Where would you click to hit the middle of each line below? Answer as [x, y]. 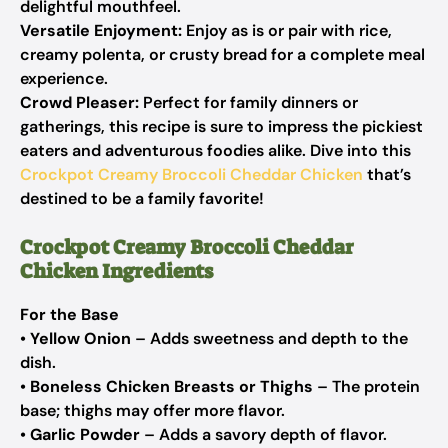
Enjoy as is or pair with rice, [287, 30]
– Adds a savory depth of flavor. [263, 434]
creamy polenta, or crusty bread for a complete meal [222, 54]
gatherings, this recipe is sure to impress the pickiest [221, 126]
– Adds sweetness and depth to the [269, 338]
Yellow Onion [80, 338]
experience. [64, 78]
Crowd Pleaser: [79, 102]
